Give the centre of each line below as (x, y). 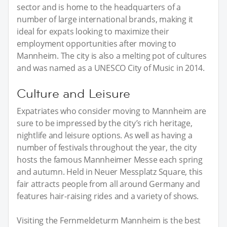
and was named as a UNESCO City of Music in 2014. (111, 68)
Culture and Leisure (74, 93)
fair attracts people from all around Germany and (108, 184)
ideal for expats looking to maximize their (93, 31)
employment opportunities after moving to (97, 43)
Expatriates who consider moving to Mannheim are (112, 111)
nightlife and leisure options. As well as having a (105, 135)
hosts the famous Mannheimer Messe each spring (110, 159)
